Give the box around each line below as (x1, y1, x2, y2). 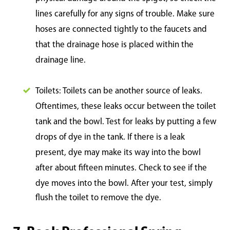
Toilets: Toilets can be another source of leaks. (35, 87, 202, 95)
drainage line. (35, 56, 86, 65)
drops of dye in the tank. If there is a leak (35, 133, 185, 142)
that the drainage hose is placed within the (35, 41, 194, 49)
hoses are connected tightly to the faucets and (35, 25, 207, 34)
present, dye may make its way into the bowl (35, 148, 201, 157)
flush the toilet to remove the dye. (35, 194, 161, 202)
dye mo (35, 179, 63, 188)
